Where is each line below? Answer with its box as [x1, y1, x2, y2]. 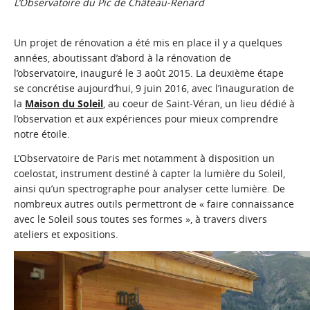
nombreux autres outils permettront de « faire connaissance [14, 197, 294, 210]
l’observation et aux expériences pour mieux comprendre [14, 111, 278, 125]
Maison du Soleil [25, 96, 103, 110]
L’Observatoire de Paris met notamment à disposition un [14, 151, 275, 165]
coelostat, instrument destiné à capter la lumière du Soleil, [14, 166, 285, 180]
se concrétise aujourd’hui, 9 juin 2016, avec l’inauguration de [14, 81, 294, 95]
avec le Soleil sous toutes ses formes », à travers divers [14, 212, 267, 226]
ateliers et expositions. [14, 227, 118, 241]
